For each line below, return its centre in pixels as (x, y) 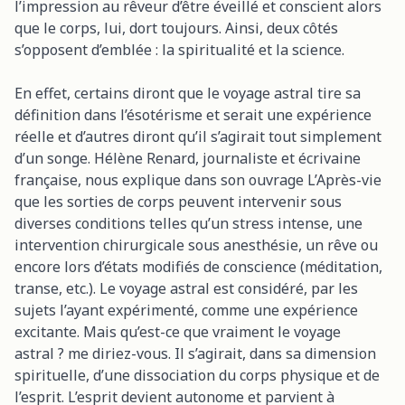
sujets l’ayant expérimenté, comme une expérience (186, 310)
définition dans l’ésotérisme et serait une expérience (193, 114)
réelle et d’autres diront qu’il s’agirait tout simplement (198, 136)
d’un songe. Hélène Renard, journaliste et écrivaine (188, 158)
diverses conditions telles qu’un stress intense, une (188, 223)
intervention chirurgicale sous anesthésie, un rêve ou (196, 245)
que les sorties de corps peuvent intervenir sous (178, 201)
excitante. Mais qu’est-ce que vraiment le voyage (178, 331)
